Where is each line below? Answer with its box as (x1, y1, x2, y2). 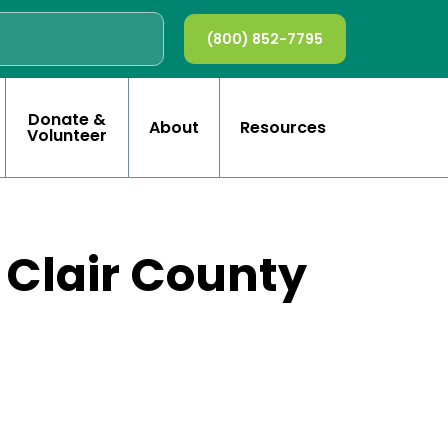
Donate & (28, 107, 106, 131)
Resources (240, 115, 326, 139)
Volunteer (27, 123, 107, 147)
